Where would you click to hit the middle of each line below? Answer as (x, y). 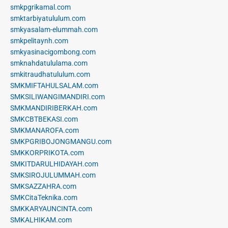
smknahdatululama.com (49, 63)
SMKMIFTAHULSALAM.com (54, 85)
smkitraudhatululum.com (50, 74)
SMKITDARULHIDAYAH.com (54, 164)
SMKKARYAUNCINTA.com (51, 208)
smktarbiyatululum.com (48, 18)
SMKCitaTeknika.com (44, 197)
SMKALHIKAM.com (41, 220)
